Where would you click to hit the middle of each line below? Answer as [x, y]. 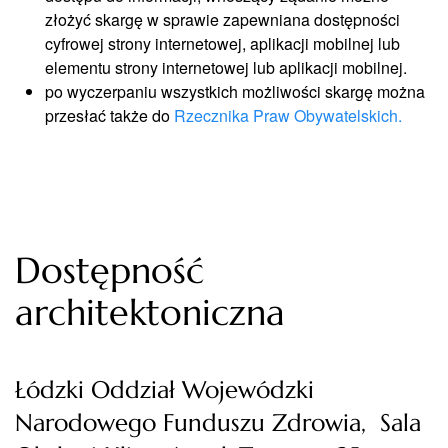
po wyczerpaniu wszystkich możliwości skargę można [235, 91]
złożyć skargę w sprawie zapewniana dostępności [222, 19]
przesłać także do [109, 115]
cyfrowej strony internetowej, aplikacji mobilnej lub [222, 43]
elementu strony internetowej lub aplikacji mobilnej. [226, 67]
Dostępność [109, 270]
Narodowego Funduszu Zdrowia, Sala [218, 423]
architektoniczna [150, 312]
